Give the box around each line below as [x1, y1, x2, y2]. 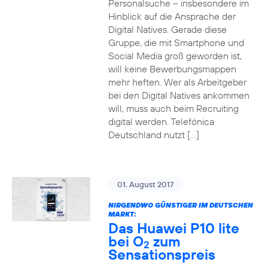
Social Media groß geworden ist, [108, 50, 242, 62]
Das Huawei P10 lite [108, 219, 239, 237]
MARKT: [108, 209, 136, 218]
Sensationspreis [108, 245, 215, 263]
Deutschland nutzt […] [108, 129, 199, 141]
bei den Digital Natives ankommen [108, 89, 249, 101]
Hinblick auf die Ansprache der [108, 10, 236, 22]
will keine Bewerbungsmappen [108, 63, 236, 75]
